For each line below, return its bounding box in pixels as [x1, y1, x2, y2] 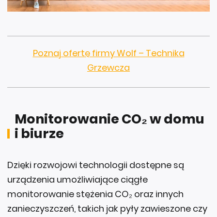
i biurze [15, 124, 64, 143]
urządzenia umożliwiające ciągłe [7, 173, 148, 186]
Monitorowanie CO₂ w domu [15, 110, 204, 128]
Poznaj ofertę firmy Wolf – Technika [32, 47, 185, 60]
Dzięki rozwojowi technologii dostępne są [7, 159, 184, 171]
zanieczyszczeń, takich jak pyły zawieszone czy [7, 202, 207, 215]
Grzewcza [87, 62, 130, 74]
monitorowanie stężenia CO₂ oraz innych [7, 188, 184, 201]
